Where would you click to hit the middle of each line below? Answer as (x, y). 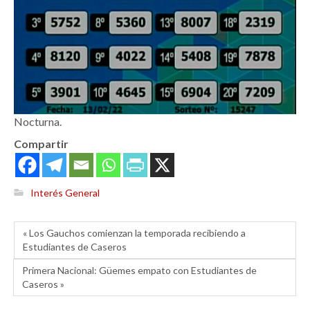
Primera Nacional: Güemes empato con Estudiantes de (139, 271)
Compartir (41, 143)
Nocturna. (38, 121)
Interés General (65, 192)
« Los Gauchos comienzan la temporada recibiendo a (134, 233)
